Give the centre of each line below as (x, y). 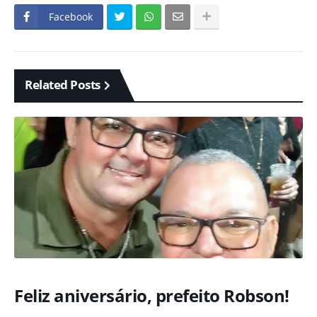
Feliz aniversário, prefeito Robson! (152, 295)
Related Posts (63, 85)
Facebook (71, 17)
